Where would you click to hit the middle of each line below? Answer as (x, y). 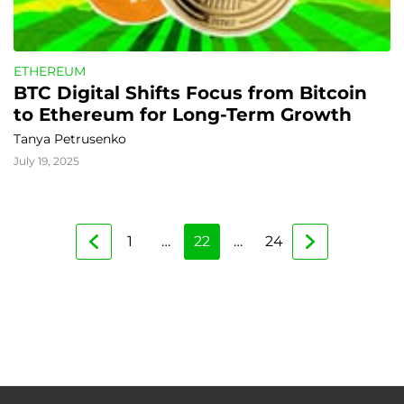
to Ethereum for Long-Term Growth (183, 115)
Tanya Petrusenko (70, 139)
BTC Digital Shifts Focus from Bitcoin (190, 93)
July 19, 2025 (46, 161)
